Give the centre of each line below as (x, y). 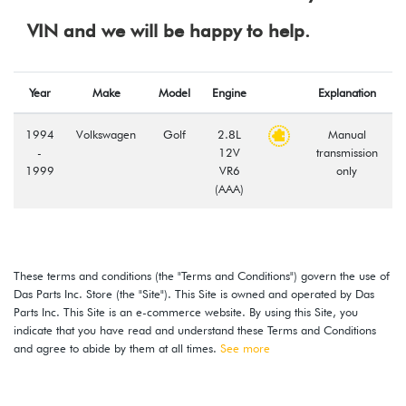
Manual (347, 134)
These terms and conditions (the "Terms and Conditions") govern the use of (202, 275)
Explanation (347, 92)
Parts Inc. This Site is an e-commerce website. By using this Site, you (186, 311)
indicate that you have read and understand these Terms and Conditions (195, 329)
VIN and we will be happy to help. (169, 30)
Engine (229, 92)
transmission (347, 152)
